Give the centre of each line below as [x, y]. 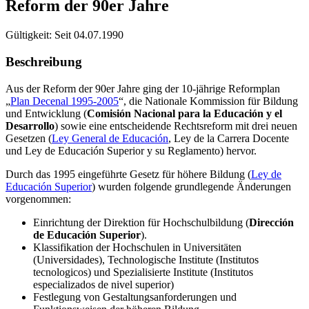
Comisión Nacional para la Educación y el [185, 113]
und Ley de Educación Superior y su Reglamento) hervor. [131, 150]
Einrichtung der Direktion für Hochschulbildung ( [141, 222]
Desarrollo [30, 126]
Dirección [271, 222]
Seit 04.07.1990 [89, 35]
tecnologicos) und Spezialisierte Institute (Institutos [143, 272]
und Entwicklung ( [46, 113]
